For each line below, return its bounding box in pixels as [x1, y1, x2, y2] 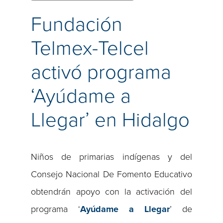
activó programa [31, 60, 172, 84]
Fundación [31, 12, 123, 36]
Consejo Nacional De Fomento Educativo [31, 169, 192, 180]
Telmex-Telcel [31, 36, 149, 60]
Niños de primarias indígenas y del [31, 151, 192, 163]
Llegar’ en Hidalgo [31, 108, 190, 132]
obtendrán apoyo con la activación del [31, 186, 192, 198]
